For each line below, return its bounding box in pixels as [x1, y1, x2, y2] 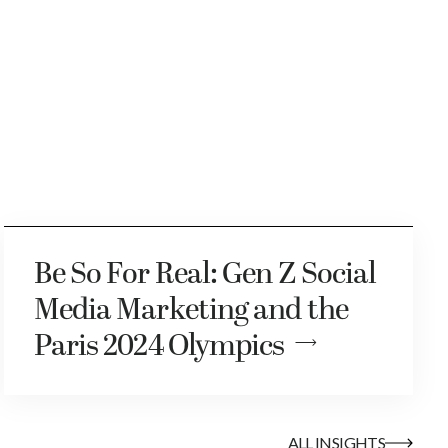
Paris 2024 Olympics [33, 324, 285, 369]
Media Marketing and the [33, 288, 348, 333]
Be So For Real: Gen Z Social [33, 252, 377, 297]
